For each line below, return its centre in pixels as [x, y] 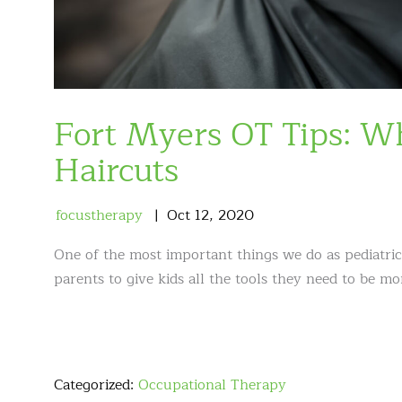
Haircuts [116, 170]
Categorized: [96, 385]
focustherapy [99, 215]
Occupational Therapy [212, 385]
